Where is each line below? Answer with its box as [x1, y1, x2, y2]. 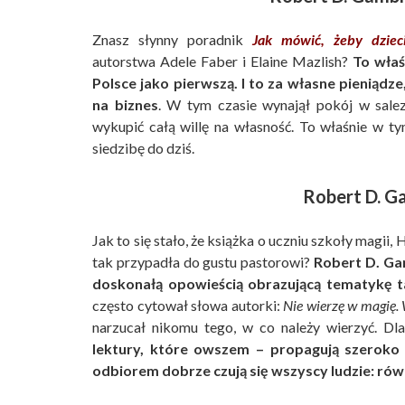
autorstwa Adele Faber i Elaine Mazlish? [92, 52, 353, 71]
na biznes [92, 96, 158, 114]
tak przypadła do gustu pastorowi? [92, 253, 314, 271]
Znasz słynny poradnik [92, 31, 244, 49]
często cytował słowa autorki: [92, 297, 284, 315]
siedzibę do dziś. [92, 139, 194, 157]
